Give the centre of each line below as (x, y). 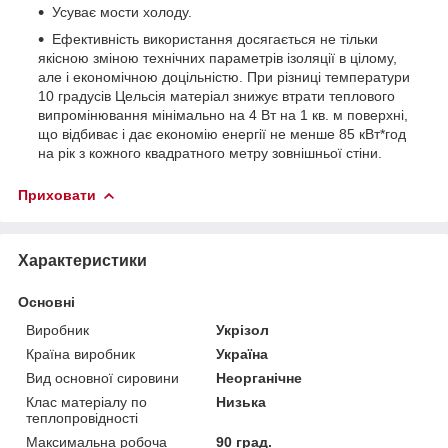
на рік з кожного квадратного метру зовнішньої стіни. (210, 152)
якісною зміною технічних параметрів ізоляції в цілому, (217, 57)
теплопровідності (82, 417)
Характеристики (82, 260)
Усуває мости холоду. (122, 11)
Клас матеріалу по (86, 401)
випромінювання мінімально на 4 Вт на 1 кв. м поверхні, (223, 114)
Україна (242, 353)
